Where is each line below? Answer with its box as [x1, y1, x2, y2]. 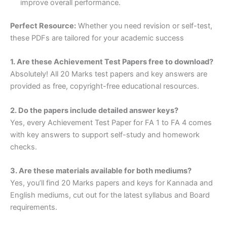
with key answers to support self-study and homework [10, 130, 200, 139]
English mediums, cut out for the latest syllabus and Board [10, 191, 210, 200]
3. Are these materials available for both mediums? [10, 166, 192, 176]
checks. [10, 142, 37, 152]
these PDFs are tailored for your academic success [10, 33, 184, 43]
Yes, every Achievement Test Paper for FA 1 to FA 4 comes [10, 118, 212, 127]
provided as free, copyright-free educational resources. [10, 82, 199, 91]
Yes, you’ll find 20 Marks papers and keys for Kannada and [10, 178, 213, 188]
